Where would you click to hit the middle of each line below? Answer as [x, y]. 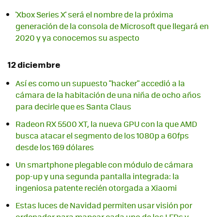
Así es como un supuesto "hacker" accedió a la [100, 83]
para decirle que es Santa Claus [73, 107]
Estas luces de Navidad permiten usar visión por [104, 205]
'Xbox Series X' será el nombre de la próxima [94, 15]
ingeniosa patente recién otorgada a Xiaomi [96, 188]
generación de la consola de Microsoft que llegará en [112, 26]
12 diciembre [34, 65]
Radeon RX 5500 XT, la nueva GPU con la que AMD [106, 124]
